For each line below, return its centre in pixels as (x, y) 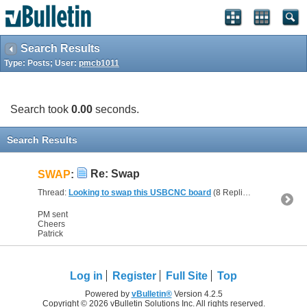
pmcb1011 (99, 63)
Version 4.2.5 (197, 294)
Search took (41, 109)
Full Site (187, 276)
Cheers (51, 224)
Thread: (53, 193)
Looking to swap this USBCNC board (140, 193)
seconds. (116, 109)
